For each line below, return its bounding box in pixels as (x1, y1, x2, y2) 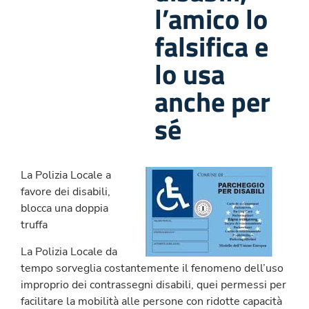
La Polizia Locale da (21, 243, 117, 259)
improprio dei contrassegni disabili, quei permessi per (21, 277, 286, 292)
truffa (21, 217, 48, 233)
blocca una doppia (21, 201, 108, 217)
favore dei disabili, (21, 184, 110, 200)
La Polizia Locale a (21, 168, 111, 183)
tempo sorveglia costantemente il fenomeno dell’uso (21, 260, 283, 276)
